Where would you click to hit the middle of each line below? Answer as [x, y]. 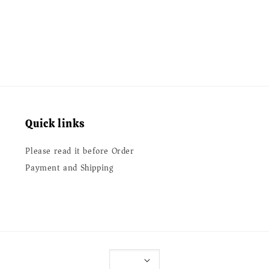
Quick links [55, 123]
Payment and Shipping [70, 168]
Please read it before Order [80, 151]
